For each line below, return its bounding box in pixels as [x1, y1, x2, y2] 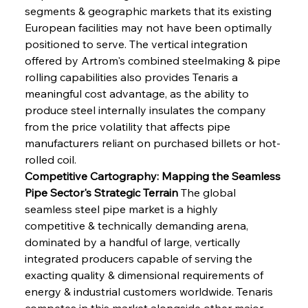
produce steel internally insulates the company [24, 102, 269, 117]
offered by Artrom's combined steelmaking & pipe [24, 53, 283, 67]
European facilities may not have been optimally [24, 20, 275, 34]
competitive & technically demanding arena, [24, 218, 251, 232]
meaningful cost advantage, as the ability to [24, 86, 252, 100]
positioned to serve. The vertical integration [24, 36, 250, 51]
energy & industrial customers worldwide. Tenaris [24, 284, 276, 298]
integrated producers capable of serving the [24, 251, 255, 265]
